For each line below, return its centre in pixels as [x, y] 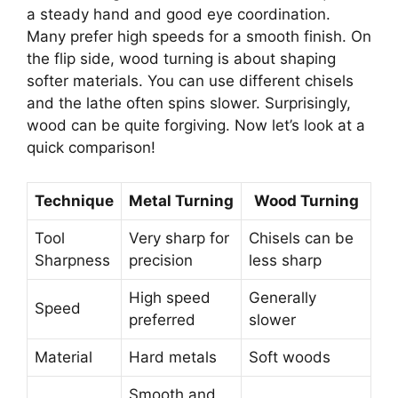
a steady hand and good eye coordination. [179, 15]
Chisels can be [301, 238]
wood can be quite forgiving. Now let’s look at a [196, 126]
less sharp [285, 260]
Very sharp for [179, 238]
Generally [283, 297]
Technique [74, 200]
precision [161, 260]
